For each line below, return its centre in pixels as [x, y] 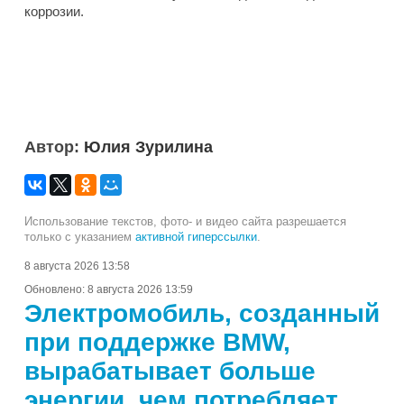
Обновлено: [56, 290]
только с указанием [80, 237]
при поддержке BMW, [157, 343]
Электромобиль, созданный [202, 314]
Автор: [54, 147]
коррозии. [54, 12]
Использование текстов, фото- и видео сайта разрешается [185, 222]
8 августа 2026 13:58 [77, 266]
